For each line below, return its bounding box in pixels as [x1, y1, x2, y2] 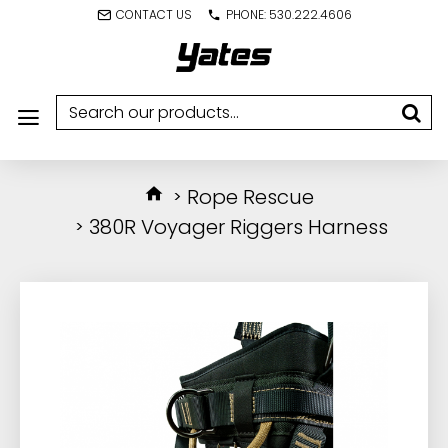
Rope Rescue [187, 183, 314, 211]
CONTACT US [115, 6, 192, 23]
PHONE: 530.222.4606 [225, 6, 352, 23]
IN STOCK [26, 287, 84, 345]
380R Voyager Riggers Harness [89, 213, 388, 241]
